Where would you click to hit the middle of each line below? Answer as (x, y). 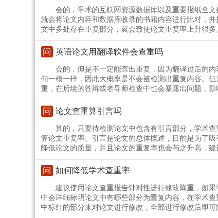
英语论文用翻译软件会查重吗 (109, 52)
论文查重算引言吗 (89, 111)
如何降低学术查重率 (93, 171)
